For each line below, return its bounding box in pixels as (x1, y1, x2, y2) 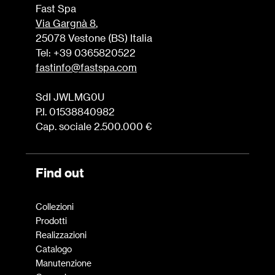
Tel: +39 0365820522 (36, 47, 136, 58)
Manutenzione (36, 258, 91, 268)
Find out (36, 165, 84, 180)
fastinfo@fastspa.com (36, 61, 137, 73)
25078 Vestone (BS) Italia (36, 32, 152, 44)
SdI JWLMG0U (36, 91, 104, 103)
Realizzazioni (36, 230, 87, 240)
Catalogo (36, 244, 72, 254)
